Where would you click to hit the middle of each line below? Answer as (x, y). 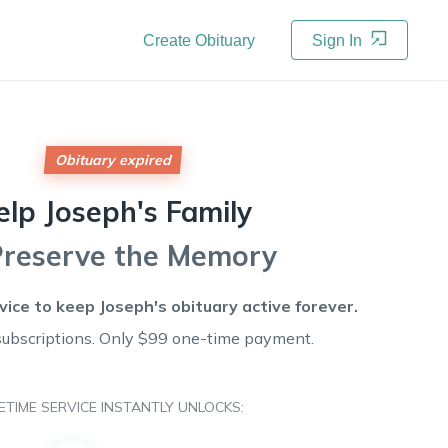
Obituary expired (112, 160)
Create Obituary (199, 40)
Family (209, 211)
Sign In (339, 40)
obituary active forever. (264, 306)
